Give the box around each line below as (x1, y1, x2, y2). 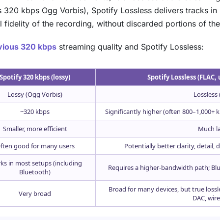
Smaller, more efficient (2, 124, 67, 133)
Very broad (19, 189, 51, 198)
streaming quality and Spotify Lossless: (56, 41, 204, 52)
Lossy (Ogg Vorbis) (7, 89, 62, 99)
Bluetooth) (19, 167, 51, 176)
